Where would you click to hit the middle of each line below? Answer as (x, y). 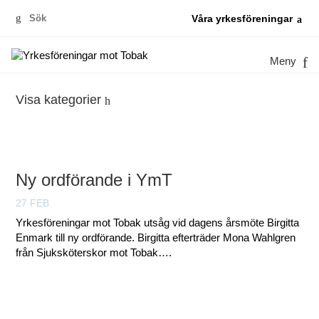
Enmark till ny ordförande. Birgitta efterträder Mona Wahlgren (156, 237)
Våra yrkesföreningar (242, 19)
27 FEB (33, 203)
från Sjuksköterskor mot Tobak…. (94, 252)
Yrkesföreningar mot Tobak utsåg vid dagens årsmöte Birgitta (158, 223)
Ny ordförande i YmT (94, 179)
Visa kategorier (59, 99)
